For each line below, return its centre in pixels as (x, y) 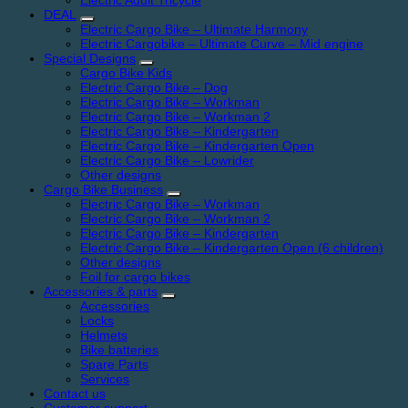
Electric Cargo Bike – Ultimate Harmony (194, 30)
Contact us (75, 394)
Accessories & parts (101, 292)
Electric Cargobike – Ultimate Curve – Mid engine (222, 44)
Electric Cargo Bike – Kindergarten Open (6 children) (232, 248)
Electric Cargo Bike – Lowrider (167, 161)
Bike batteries (119, 350)
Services (105, 379)
